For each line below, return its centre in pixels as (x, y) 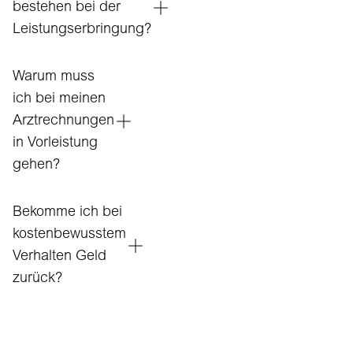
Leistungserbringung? (82, 30)
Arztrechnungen (63, 121)
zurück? (37, 279)
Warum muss (54, 77)
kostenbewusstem (69, 235)
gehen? (36, 165)
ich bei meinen (59, 99)
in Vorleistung (55, 143)
